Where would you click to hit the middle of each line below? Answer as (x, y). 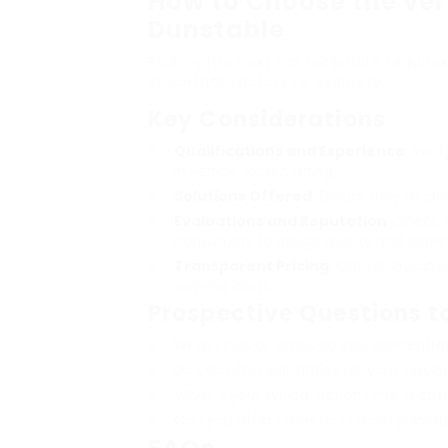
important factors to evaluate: (267, 82)
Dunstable (216, 29)
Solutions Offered (243, 196)
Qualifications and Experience (289, 151)
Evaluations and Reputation (280, 221)
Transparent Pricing (251, 266)
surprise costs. (223, 286)
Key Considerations (267, 119)
